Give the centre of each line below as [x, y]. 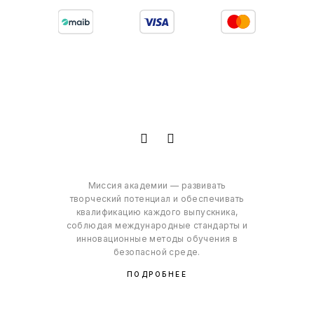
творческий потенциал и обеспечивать [157, 199]
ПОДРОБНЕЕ [157, 274]
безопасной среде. [157, 252]
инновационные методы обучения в [157, 239]
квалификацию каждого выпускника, [157, 212]
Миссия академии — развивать [157, 186]
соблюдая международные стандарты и [157, 226]
